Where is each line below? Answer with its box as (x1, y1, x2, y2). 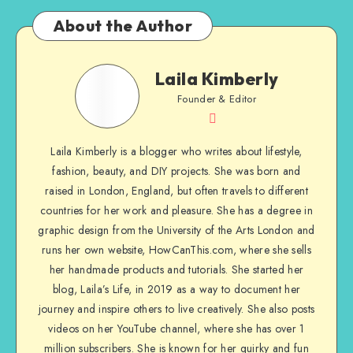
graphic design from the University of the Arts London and (38, 221, 315, 238)
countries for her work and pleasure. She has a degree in (40, 202, 313, 218)
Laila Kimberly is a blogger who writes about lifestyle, (50, 143, 303, 159)
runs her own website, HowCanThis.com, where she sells (42, 241, 311, 258)
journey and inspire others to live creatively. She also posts (38, 300, 315, 317)
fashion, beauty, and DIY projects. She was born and (52, 162, 301, 179)
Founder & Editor (177, 91, 256, 106)
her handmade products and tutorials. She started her (49, 261, 304, 277)
